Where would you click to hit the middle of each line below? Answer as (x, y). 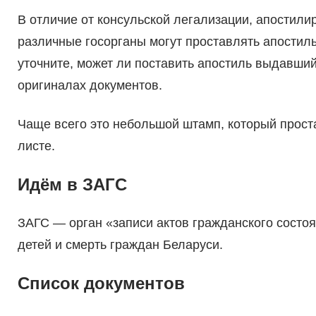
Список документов (101, 284)
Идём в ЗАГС (72, 185)
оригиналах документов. (90, 86)
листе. (36, 146)
